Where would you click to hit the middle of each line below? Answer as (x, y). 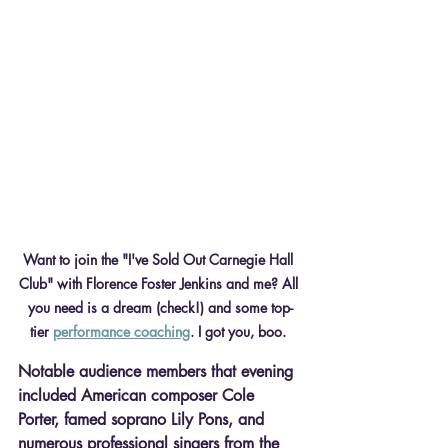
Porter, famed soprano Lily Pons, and (143, 419)
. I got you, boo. (240, 331)
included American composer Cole (138, 395)
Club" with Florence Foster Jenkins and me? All (160, 283)
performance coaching (121, 331)
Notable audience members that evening (158, 371)
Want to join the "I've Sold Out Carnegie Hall (160, 259)
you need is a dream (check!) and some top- (160, 307)
